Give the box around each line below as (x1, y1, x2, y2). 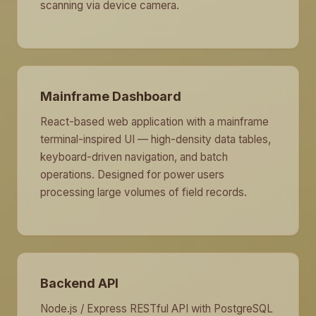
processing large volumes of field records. (40, 186, 247, 199)
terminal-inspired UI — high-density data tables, (40, 133, 271, 146)
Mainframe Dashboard (40, 89, 181, 104)
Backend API (40, 276, 119, 291)
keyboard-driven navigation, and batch (40, 150, 228, 164)
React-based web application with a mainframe (40, 115, 269, 128)
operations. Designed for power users (40, 168, 224, 181)
